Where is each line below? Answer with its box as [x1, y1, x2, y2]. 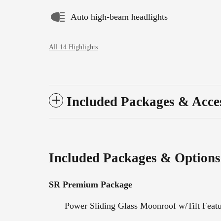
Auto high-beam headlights [71, 12, 168, 22]
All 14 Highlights [49, 43, 98, 51]
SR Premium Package [49, 179, 132, 189]
